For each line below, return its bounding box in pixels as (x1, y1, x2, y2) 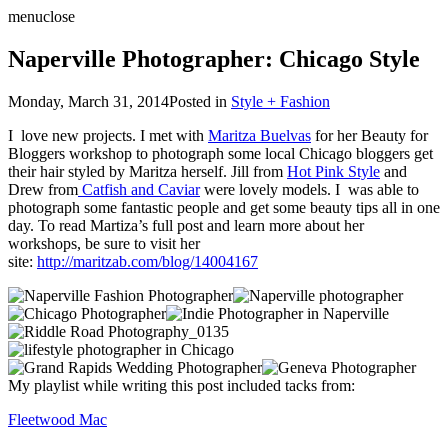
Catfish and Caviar (78, 180, 200, 198)
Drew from (8, 180, 78, 198)
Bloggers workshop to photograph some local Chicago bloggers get (8, 144, 433, 162)
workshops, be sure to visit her (8, 234, 200, 252)
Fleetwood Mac (8, 410, 107, 428)
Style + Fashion (231, 92, 330, 110)
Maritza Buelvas (208, 126, 311, 144)
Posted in (169, 92, 231, 110)
